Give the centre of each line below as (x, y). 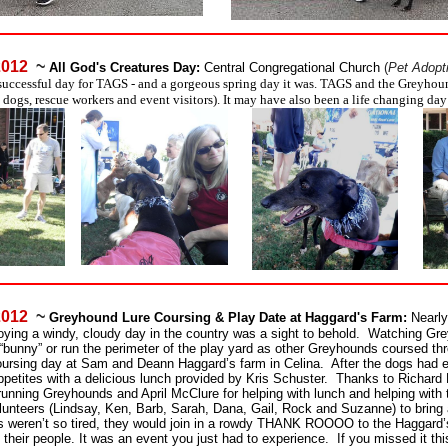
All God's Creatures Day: (124, 68)
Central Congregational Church (294, 68)
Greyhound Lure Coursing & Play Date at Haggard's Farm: (230, 317)
